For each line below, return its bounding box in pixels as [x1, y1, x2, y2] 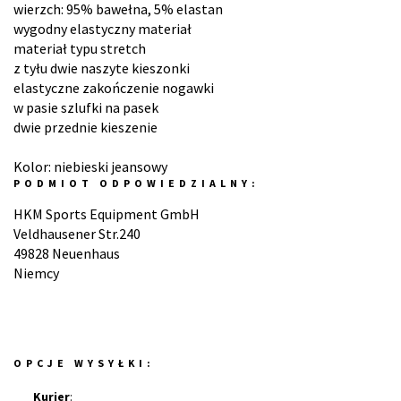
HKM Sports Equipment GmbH [13, 205, 200, 223]
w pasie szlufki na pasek [13, 98, 158, 116]
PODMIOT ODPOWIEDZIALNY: [13, 176, 260, 190]
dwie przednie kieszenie [13, 118, 158, 136]
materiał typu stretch [13, 39, 146, 57]
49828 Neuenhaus [13, 244, 120, 262]
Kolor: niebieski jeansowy [13, 158, 167, 175]
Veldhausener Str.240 [13, 225, 141, 243]
